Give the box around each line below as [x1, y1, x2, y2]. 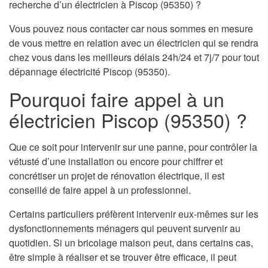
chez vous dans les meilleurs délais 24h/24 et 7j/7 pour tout [9, 50, 259, 65]
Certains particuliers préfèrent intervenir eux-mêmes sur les [9, 207, 258, 221]
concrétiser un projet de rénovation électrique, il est [9, 169, 224, 183]
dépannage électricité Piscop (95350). [9, 65, 170, 79]
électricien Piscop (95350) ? [9, 106, 247, 134]
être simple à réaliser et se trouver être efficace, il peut [9, 250, 236, 264]
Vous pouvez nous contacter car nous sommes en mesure [9, 22, 253, 36]
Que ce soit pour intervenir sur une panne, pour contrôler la [9, 140, 257, 154]
